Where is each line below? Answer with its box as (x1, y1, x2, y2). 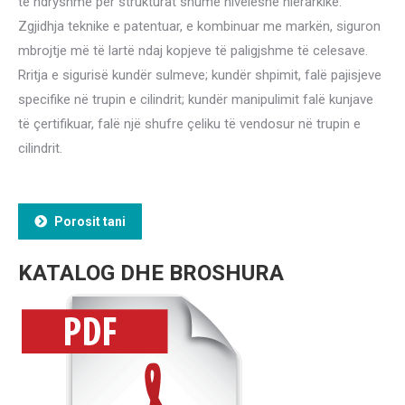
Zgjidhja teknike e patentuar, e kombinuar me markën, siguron (18, 17, 381, 34)
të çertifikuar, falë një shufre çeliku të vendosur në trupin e (18, 115, 361, 132)
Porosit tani (54, 213, 126, 229)
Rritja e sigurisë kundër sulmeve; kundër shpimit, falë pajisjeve (18, 66, 381, 83)
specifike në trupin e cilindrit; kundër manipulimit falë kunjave (18, 90, 373, 108)
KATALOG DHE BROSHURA (18, 259, 284, 286)
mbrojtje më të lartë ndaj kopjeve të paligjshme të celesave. (18, 42, 368, 59)
